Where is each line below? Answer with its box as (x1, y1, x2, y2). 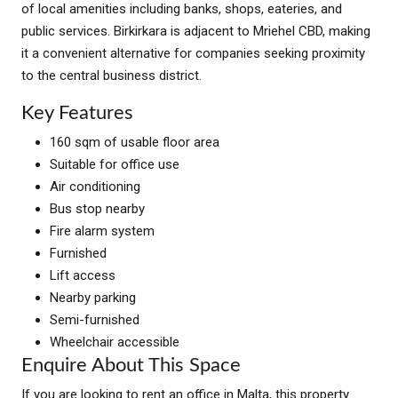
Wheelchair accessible (50, 333, 179, 350)
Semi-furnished (50, 311, 139, 328)
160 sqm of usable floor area (50, 133, 219, 150)
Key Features (21, 102, 133, 123)
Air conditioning (50, 178, 140, 195)
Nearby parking (50, 289, 136, 306)
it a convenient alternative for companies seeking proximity (21, 44, 365, 61)
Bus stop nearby (50, 200, 145, 217)
